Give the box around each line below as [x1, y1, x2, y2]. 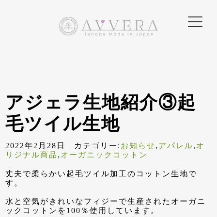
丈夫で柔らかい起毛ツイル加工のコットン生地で [5, 169, 198, 178]
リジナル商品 [5, 150, 58, 159]
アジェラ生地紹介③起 [5, 92, 197, 112]
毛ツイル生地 [5, 113, 121, 134]
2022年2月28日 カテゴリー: [5, 141, 121, 150]
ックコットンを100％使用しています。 [5, 206, 160, 215]
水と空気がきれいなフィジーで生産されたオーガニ [5, 197, 206, 205]
